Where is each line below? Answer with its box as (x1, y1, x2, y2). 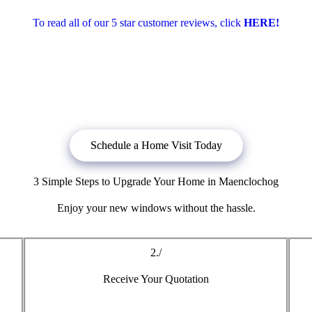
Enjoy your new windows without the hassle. (56, 201, 256, 214)
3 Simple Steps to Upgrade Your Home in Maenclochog (33, 175, 279, 187)
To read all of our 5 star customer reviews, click (33, 16, 244, 29)
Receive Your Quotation (102, 272, 209, 285)
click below (81, 91, 134, 104)
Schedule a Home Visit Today (90, 139, 222, 151)
